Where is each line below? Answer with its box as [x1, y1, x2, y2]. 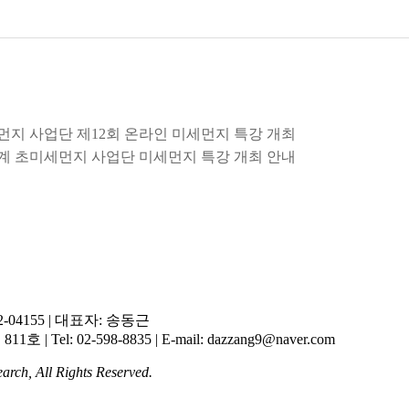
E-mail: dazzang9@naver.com [158, 331, 335, 347]
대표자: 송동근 [51, 312, 150, 328]
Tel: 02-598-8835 [47, 331, 155, 347]
